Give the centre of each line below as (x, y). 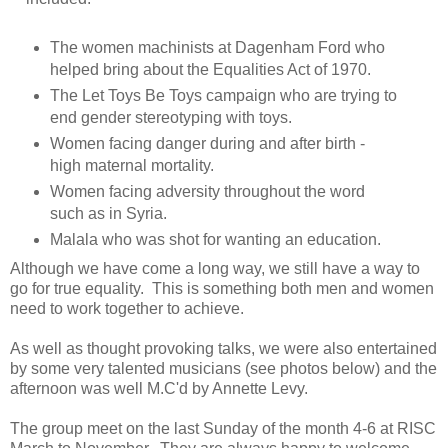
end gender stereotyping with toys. (170, 118)
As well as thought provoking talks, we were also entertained (223, 348)
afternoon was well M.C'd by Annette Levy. (159, 388)
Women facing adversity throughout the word (207, 191)
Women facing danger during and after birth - (207, 143)
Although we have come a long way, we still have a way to (215, 268)
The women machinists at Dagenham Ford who (217, 48)
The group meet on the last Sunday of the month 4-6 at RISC (223, 428)
